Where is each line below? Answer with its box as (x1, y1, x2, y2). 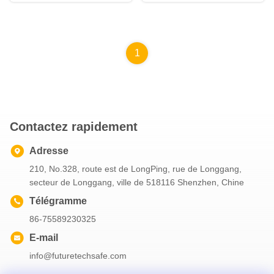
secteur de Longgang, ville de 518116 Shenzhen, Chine (29, 177, 244, 188)
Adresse (29, 146, 68, 157)
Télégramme (29, 196, 87, 207)
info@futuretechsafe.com (29, 251, 127, 261)
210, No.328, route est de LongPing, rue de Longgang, (29, 164, 242, 174)
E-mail (29, 232, 58, 243)
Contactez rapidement (10, 120, 138, 134)
